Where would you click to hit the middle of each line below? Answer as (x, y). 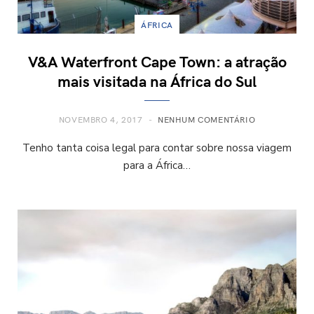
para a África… (157, 165)
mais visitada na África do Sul (157, 80)
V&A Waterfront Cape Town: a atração (157, 61)
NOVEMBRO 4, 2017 (101, 119)
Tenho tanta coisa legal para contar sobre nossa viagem (157, 148)
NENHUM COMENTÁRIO (207, 119)
